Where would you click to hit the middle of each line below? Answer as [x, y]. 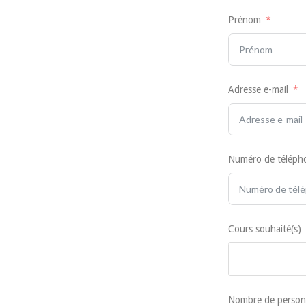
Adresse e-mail [258, 90]
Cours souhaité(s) [264, 229]
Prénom [244, 20]
